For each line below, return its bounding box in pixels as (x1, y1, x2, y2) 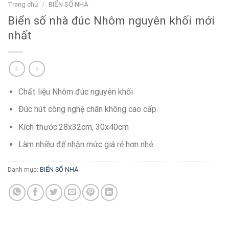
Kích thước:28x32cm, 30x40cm (18, 122, 129, 132)
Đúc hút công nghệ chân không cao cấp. (18, 104, 158, 114)
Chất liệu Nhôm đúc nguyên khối (18, 86, 133, 97)
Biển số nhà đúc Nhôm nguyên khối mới (8, 13, 215, 27)
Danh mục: (8, 166, 40, 174)
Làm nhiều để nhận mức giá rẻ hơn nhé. (18, 140, 155, 150)
